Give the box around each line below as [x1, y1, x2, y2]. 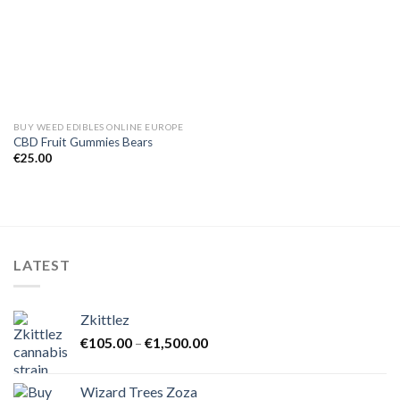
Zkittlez [80, 311, 129, 329]
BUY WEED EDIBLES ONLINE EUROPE [12, 121, 184, 132]
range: [207, 352, 246, 370]
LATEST [13, 255, 71, 273]
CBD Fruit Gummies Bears [12, 134, 153, 149]
